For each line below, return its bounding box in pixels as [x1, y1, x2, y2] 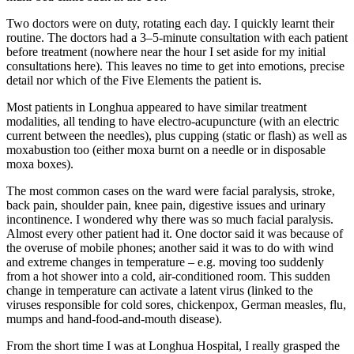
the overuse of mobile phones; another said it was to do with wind [6, 241, 333, 255]
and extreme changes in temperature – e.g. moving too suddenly [6, 255, 324, 269]
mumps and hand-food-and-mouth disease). [6, 312, 222, 326]
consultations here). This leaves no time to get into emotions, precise [6, 59, 345, 73]
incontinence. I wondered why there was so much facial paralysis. [6, 213, 333, 227]
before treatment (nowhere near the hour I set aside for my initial [6, 45, 326, 59]
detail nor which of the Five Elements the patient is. [6, 73, 262, 88]
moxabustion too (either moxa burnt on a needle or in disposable [6, 143, 326, 157]
